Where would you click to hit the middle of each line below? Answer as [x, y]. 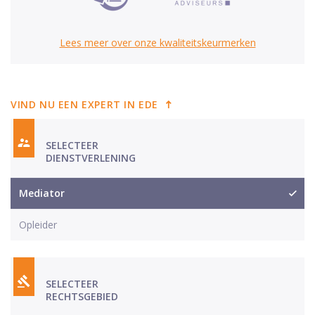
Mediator [42, 193]
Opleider [38, 224]
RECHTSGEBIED [82, 296]
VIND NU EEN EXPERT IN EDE [84, 104]
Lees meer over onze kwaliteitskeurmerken [157, 42]
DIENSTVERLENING [91, 157]
